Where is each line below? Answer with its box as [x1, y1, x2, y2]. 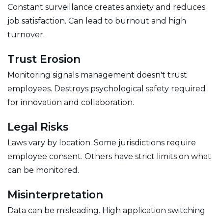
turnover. [7, 29, 45, 39]
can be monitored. [7, 165, 79, 175]
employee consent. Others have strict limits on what [7, 151, 211, 161]
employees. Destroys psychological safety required [7, 83, 206, 93]
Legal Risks [7, 120, 68, 133]
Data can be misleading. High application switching [7, 205, 205, 215]
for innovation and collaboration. [7, 97, 134, 107]
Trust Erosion [7, 52, 81, 65]
